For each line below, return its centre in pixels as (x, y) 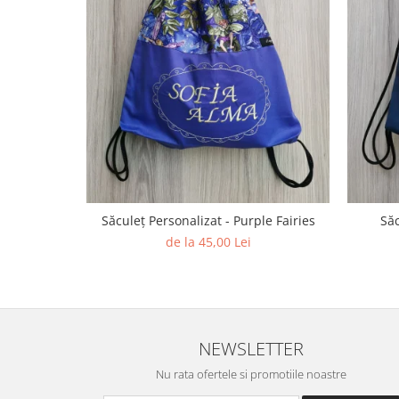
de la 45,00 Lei (208, 241)
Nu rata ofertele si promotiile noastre (251, 374)
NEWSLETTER (251, 348)
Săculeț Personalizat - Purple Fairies (208, 220)
